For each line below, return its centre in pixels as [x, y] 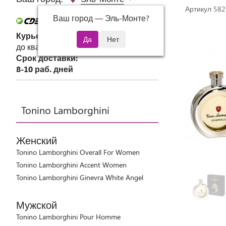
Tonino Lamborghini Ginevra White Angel [80, 177]
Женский [37, 140]
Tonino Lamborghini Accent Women [71, 165]
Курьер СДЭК [43, 36]
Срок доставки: [47, 58]
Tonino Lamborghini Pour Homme [68, 217]
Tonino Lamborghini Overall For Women [78, 152]
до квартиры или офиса [61, 47]
